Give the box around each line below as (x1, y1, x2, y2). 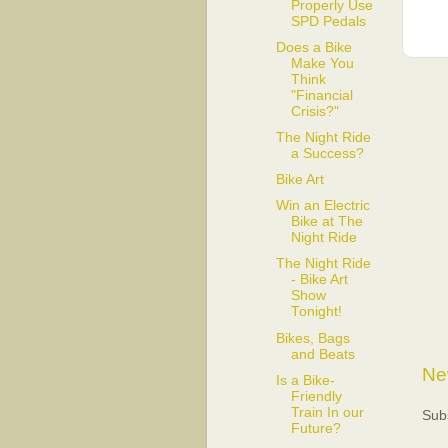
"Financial (290, 87, 353, 103)
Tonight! (290, 304, 342, 320)
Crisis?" (290, 103, 339, 119)
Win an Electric (275, 198, 370, 214)
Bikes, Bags (275, 330, 350, 346)
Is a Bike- (275, 372, 335, 388)
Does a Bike (275, 39, 352, 55)
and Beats (290, 346, 355, 362)
